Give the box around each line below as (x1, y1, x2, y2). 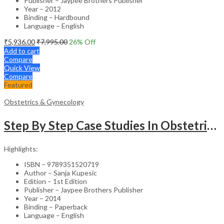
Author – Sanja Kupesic (24, 168, 97, 177)
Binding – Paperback (24, 202, 87, 211)
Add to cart (4, 46, 39, 55)
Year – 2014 (24, 193, 61, 202)
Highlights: (4, 144, 38, 153)
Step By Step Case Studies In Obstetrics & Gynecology (207, 117, 216, 132)
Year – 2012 (24, 4, 61, 13)
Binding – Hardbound (24, 12, 89, 21)
